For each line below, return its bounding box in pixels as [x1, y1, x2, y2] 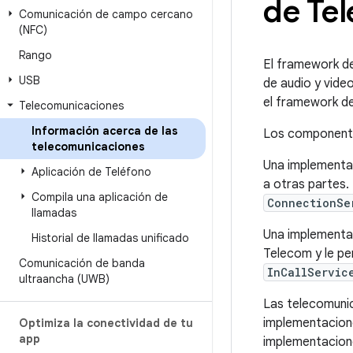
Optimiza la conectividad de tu [19, 316, 193, 330]
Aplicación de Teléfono [32, 165, 151, 179]
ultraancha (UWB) [19, 272, 110, 286]
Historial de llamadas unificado [32, 231, 189, 245]
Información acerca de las [32, 124, 178, 138]
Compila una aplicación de [32, 190, 168, 204]
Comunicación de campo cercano [19, 7, 193, 21]
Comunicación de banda [19, 256, 145, 270]
